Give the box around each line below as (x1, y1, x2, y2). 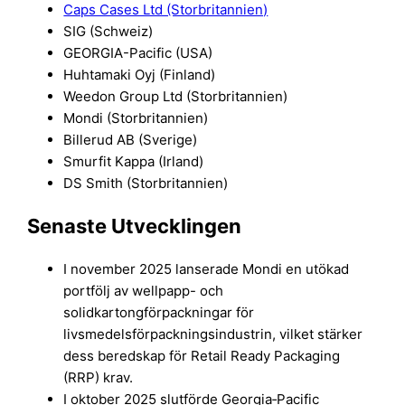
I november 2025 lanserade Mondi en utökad (63, 260, 350, 278)
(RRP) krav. (63, 369, 134, 387)
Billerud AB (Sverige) (63, 130, 198, 148)
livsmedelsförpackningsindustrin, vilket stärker (63, 325, 363, 344)
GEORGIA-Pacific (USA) (63, 43, 213, 61)
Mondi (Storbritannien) (63, 108, 209, 127)
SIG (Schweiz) (63, 22, 154, 40)
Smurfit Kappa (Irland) (63, 152, 204, 170)
